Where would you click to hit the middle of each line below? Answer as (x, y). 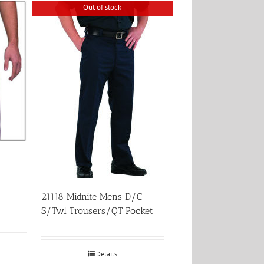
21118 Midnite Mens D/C (91, 196)
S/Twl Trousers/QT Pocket (97, 210)
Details (107, 253)
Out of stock (103, 8)
